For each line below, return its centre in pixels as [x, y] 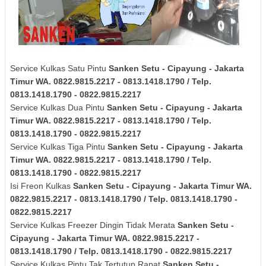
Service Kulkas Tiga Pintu [59, 146]
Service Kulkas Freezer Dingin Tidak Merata [94, 225]
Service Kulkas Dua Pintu [58, 107]
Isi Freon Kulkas [42, 186]
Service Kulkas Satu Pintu [59, 68]
